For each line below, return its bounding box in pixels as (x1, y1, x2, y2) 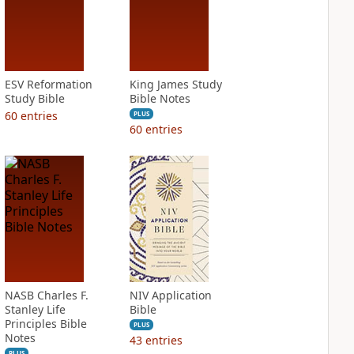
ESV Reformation (4, 77, 92, 92)
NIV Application (129, 288, 212, 303)
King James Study (129, 77, 222, 92)
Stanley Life (4, 302, 66, 317)
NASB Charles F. (4, 288, 88, 303)
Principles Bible (4, 316, 87, 331)
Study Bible (4, 91, 65, 106)
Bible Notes (129, 91, 190, 106)
